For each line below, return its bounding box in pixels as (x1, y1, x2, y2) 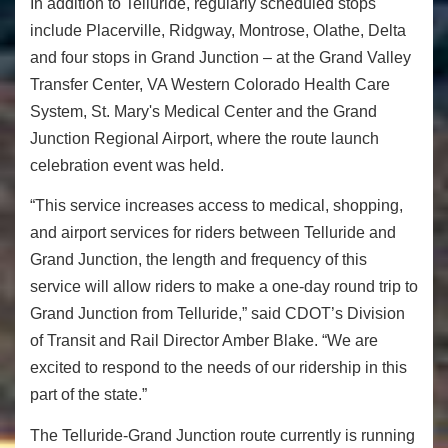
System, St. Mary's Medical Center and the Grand (30, 102, 377, 120)
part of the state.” (30, 386, 147, 404)
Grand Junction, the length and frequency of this (30, 251, 367, 269)
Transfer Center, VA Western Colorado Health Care (30, 75, 390, 93)
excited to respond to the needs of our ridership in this (30, 359, 407, 377)
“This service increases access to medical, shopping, (30, 197, 403, 215)
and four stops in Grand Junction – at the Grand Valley (30, 48, 411, 66)
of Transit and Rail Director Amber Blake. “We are (30, 332, 378, 350)
